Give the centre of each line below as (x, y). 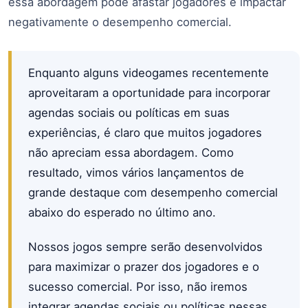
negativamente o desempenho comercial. (120, 22)
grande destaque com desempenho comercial (153, 193)
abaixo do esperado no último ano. (122, 213)
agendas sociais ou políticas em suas (129, 113)
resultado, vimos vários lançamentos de (136, 173)
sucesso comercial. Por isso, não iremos (138, 287)
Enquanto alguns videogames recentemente (148, 73)
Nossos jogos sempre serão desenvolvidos (145, 247)
